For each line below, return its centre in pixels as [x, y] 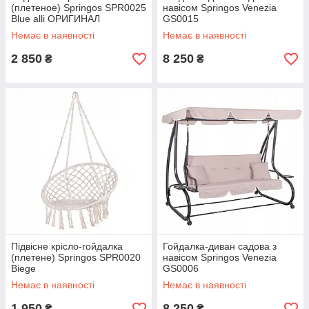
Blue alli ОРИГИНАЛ [56, 19]
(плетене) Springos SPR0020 [76, 257]
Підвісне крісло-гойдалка [67, 246]
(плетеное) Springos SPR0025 [79, 8]
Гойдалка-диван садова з [220, 246]
